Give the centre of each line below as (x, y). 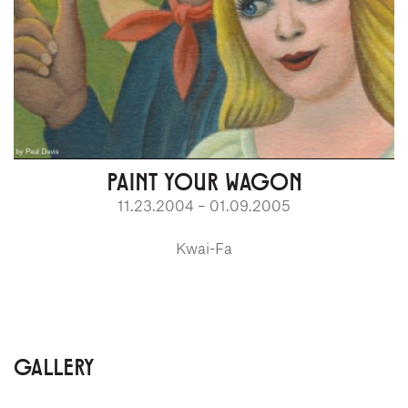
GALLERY (54, 366)
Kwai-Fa (204, 247)
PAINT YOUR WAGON (204, 180)
